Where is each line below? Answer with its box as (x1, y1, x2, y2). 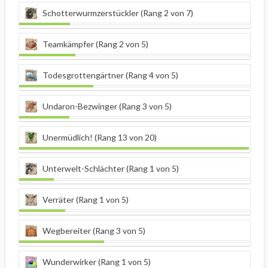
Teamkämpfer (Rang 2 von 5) (42, 39, 148, 50)
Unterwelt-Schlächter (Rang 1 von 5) (42, 163, 179, 174)
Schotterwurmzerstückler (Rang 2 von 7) (42, 8, 193, 19)
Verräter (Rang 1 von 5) (42, 194, 129, 205)
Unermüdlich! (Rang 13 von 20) (42, 132, 157, 143)
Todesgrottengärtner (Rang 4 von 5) (42, 70, 178, 81)
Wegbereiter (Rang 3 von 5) (42, 226, 145, 236)
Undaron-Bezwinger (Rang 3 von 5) (42, 101, 172, 112)
